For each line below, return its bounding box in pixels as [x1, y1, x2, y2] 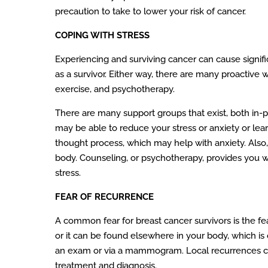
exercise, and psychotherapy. [55, 84, 175, 95]
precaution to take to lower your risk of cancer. [55, 6, 246, 17]
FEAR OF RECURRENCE [55, 191, 154, 203]
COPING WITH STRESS [55, 30, 150, 41]
